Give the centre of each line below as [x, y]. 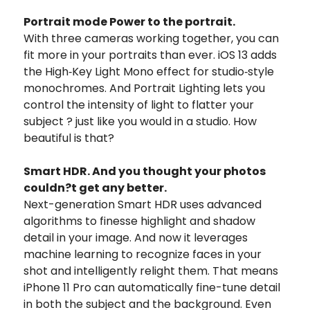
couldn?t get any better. [95, 188]
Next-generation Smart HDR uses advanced [143, 204]
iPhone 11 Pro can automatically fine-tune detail [152, 287]
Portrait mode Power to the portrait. [129, 21]
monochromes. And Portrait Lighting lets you [144, 88]
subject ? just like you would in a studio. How [140, 121]
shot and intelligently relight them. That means [151, 271]
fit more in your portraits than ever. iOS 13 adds [150, 55]
